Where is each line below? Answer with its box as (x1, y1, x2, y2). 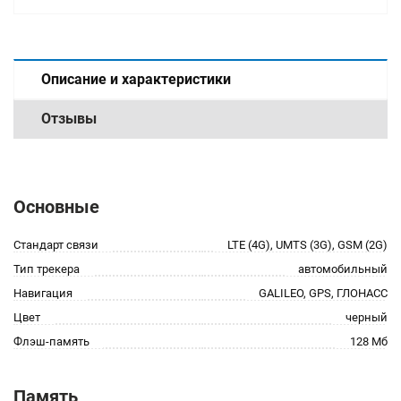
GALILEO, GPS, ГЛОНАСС (259, 286, 388, 300)
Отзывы (41, 110, 97, 127)
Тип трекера (13, 262, 80, 276)
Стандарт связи (13, 238, 98, 252)
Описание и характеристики (41, 71, 231, 88)
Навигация (13, 286, 73, 300)
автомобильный (298, 262, 388, 276)
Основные (13, 196, 99, 218)
